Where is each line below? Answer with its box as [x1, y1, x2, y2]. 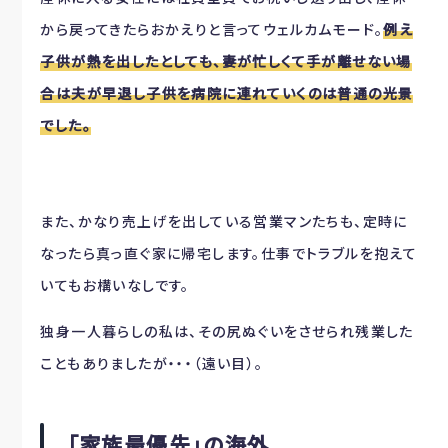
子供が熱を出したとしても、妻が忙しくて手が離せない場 [40, 50, 412, 71]
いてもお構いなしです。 [40, 274, 190, 295]
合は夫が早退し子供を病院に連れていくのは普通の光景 [40, 82, 414, 103]
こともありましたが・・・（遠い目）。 [40, 352, 264, 373]
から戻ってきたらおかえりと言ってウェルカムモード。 [40, 18, 384, 39]
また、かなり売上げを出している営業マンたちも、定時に [40, 210, 408, 231]
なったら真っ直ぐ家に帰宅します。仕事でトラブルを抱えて [40, 242, 418, 263]
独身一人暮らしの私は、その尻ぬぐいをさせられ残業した [40, 320, 414, 341]
